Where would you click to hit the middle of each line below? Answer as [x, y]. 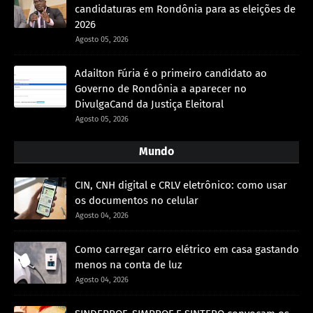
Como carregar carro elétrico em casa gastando [187, 250]
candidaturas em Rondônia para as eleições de [185, 9]
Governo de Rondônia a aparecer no [161, 89]
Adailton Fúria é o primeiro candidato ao [171, 74]
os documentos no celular [137, 201]
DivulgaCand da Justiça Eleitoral [149, 104]
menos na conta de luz [129, 265]
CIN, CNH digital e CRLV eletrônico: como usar [181, 185]
